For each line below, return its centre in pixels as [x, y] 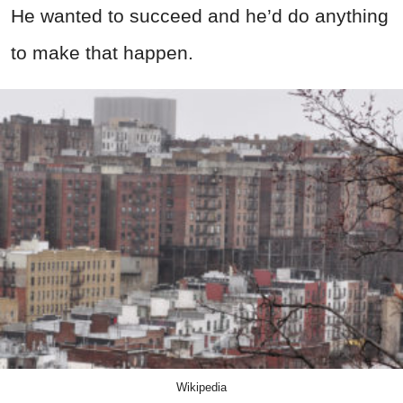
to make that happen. [102, 53]
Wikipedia [201, 387]
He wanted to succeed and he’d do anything [200, 16]
